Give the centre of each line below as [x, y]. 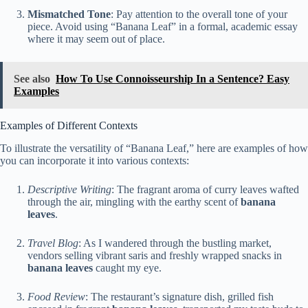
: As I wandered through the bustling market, [175, 243]
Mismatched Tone [69, 14]
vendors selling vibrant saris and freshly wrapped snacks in [155, 255]
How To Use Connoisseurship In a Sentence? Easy [173, 78]
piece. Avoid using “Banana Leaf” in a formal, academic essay [163, 26]
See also [32, 78]
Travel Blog [53, 243]
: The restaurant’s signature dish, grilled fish [179, 296]
